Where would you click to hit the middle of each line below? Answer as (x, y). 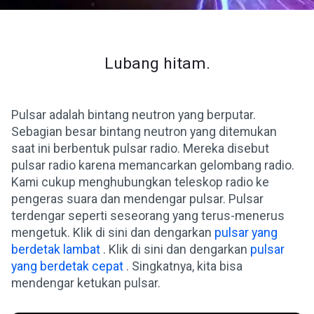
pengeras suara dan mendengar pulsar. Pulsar (137, 199)
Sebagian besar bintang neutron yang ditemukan (144, 132)
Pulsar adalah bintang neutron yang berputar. (134, 115)
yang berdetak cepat (67, 266)
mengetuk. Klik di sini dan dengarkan (113, 233)
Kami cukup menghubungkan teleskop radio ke (140, 182)
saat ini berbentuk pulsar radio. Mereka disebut (140, 149)
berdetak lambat (56, 250)
